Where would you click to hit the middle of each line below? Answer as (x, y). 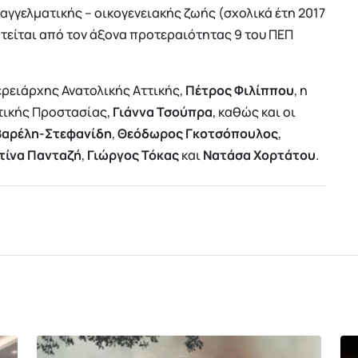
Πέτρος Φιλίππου (240, 90)
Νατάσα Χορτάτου (259, 155)
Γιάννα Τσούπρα (161, 111)
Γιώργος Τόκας (133, 155)
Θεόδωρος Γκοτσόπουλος (198, 133)
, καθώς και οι (254, 111)
